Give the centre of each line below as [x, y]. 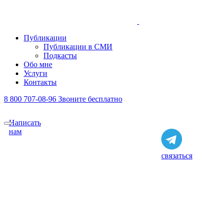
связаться [177, 155]
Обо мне [38, 64]
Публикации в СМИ [78, 47]
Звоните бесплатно [90, 99]
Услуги [36, 73]
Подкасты [60, 55]
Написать [25, 123]
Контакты [40, 82]
